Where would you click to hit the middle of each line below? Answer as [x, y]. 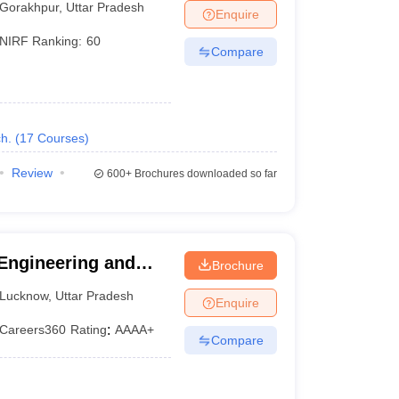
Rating [89, 330]
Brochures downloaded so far [204, 174]
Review [32, 173]
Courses [61, 138]
